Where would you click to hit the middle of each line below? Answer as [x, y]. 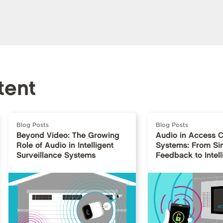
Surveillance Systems [56, 156]
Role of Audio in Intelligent [65, 146]
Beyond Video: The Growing [68, 136]
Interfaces [174, 166]
